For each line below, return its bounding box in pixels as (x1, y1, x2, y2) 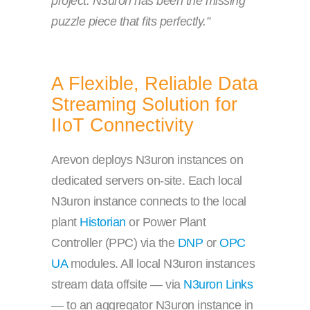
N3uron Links (183, 277, 253, 292)
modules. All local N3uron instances (67, 257, 255, 271)
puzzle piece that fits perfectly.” (51, 15, 210, 29)
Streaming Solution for (51, 94, 237, 116)
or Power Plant (125, 215, 206, 230)
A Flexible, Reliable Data (51, 73, 258, 95)
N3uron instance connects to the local (51, 194, 246, 209)
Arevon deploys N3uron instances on (51, 153, 243, 167)
